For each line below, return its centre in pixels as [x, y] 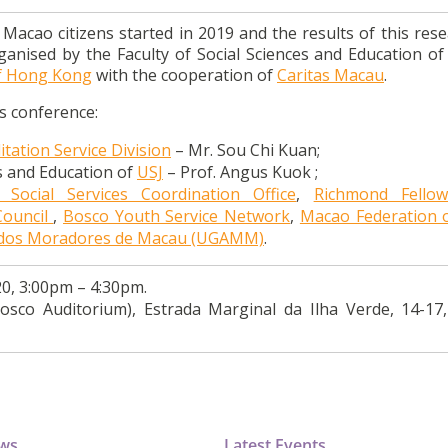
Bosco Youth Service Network [177, 216]
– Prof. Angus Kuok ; [240, 172]
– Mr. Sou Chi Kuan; [245, 150]
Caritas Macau [330, 75]
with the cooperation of [184, 75]
